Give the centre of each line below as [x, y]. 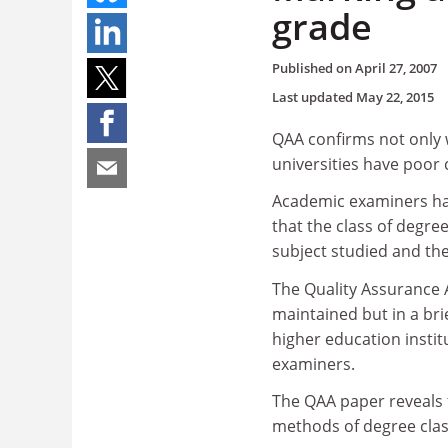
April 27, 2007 [396, 67]
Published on [313, 67]
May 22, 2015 [395, 96]
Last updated [314, 96]
